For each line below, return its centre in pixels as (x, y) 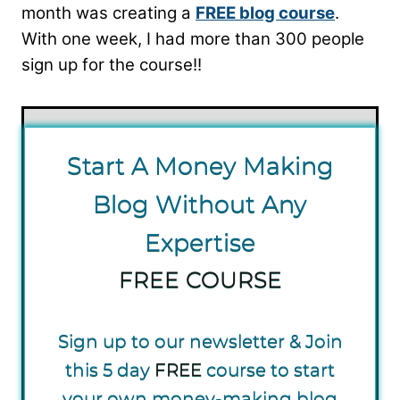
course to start (268, 370)
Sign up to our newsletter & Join (200, 342)
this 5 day (110, 370)
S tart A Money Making (200, 166)
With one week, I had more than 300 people (193, 39)
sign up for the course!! (112, 65)
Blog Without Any (200, 204)
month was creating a (108, 13)
